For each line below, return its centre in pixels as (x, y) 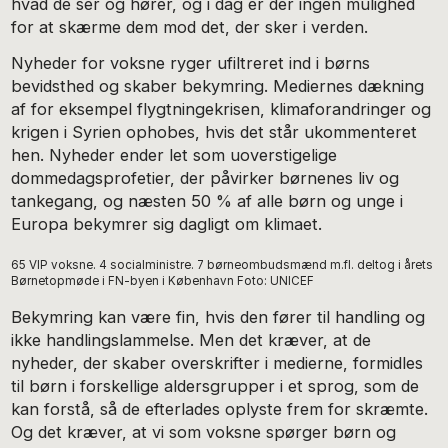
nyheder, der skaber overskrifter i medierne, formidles (217, 363)
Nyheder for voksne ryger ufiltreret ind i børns (191, 63)
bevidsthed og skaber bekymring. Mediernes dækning (218, 86)
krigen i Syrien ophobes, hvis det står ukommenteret (214, 132)
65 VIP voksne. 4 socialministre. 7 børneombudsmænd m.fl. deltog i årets (222, 265)
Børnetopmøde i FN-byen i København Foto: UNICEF (163, 281)
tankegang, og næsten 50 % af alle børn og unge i (207, 201)
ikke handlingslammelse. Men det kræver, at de (191, 340)
